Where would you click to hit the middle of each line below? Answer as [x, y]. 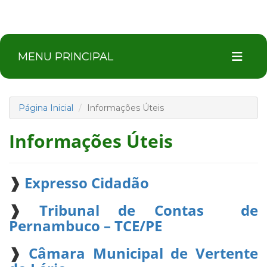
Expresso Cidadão [87, 183]
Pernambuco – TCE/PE [86, 226]
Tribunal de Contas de [149, 210]
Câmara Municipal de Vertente [143, 253]
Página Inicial [46, 108]
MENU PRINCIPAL [66, 57]
